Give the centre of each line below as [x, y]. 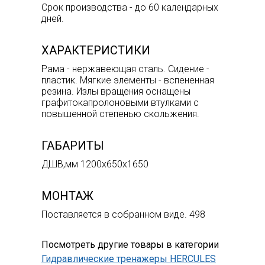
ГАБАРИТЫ [73, 145]
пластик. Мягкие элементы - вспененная [128, 80]
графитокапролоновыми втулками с [120, 102]
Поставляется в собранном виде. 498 [123, 214]
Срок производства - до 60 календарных [130, 7]
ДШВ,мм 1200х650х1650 [95, 164]
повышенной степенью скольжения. [120, 114]
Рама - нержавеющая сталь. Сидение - [125, 69]
